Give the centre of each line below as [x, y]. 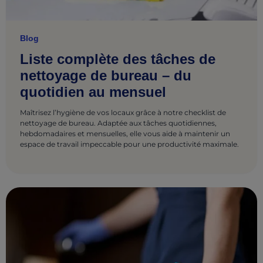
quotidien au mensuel [93, 92]
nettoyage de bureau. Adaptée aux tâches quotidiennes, [118, 123]
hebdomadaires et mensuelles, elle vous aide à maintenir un [125, 133]
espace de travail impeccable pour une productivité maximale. [129, 144]
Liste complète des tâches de [118, 59]
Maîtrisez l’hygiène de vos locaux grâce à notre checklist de [123, 112]
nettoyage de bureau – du [106, 75]
